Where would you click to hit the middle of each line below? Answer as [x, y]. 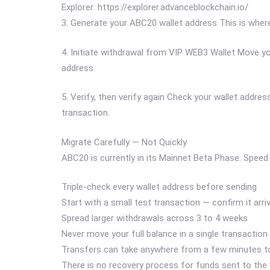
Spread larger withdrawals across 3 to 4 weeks [155, 218]
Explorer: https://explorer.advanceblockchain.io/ [155, 8]
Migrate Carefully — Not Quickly [124, 142]
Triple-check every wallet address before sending [159, 187]
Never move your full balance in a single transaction [165, 234]
